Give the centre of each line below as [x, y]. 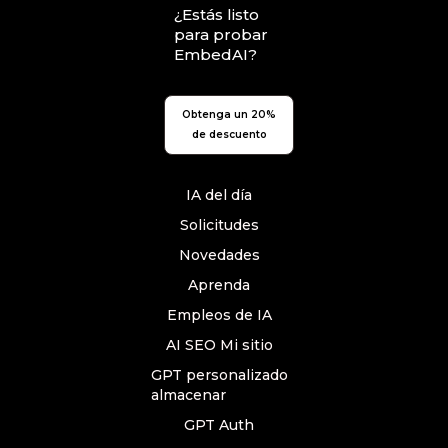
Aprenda [219, 285]
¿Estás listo [216, 14]
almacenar [188, 395]
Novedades [219, 255]
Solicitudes [219, 225]
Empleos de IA [219, 315]
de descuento [229, 134]
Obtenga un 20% [229, 114]
